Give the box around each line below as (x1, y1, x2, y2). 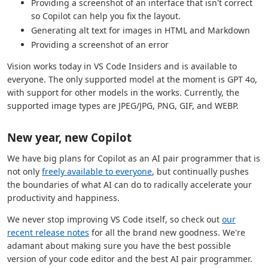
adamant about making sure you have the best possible (7, 239, 231, 251)
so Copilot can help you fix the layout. (31, 10, 181, 22)
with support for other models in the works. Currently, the (7, 86, 239, 98)
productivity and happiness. (7, 191, 120, 203)
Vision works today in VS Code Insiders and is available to (7, 60, 237, 72)
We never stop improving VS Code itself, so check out (7, 213, 222, 225)
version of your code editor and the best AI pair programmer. (7, 252, 252, 264)
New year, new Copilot (7, 129, 132, 145)
